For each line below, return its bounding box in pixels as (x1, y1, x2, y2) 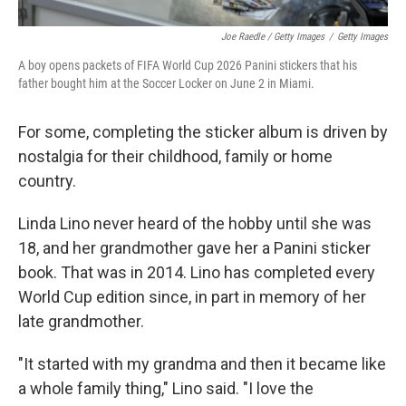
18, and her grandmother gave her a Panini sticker (18, 237, 371, 257)
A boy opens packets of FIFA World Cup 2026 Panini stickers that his (18, 57, 357, 72)
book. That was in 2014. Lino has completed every (18, 262, 375, 282)
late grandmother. (18, 311, 144, 331)
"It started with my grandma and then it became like (18, 353, 386, 373)
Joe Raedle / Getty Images (221, 30, 324, 43)
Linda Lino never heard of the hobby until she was (18, 213, 372, 233)
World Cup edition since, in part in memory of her (18, 286, 366, 306)
